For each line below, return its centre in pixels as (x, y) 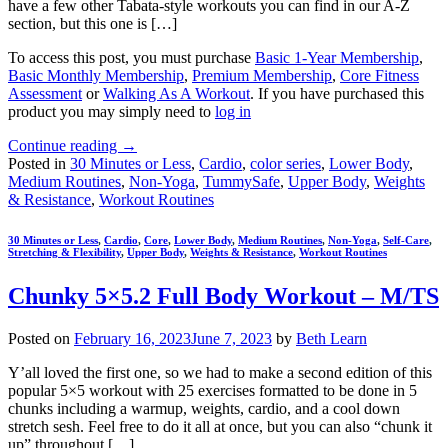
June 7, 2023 (231, 338)
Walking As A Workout (176, 93)
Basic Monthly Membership (96, 75)
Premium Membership (262, 75)
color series (285, 163)
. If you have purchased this (337, 93)
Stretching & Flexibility (64, 251)
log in (233, 111)
